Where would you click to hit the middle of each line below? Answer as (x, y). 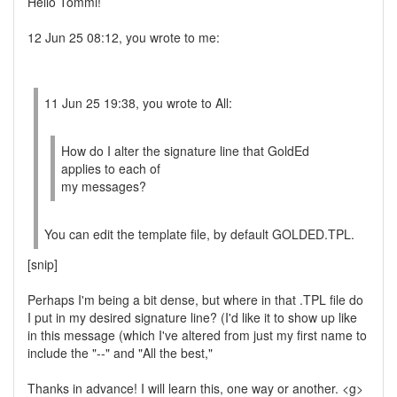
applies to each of (111, 168)
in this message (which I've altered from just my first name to (197, 335)
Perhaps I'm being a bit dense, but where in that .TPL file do (195, 300)
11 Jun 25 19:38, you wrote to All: (138, 103)
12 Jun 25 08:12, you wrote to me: (124, 37)
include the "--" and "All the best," (120, 353)
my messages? (104, 186)
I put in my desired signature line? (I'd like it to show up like (192, 317)
